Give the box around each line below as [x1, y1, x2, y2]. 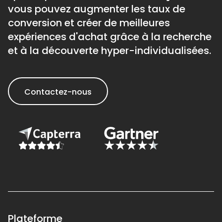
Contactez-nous [24, 86, 92, 98]
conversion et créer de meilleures [8, 16, 170, 30]
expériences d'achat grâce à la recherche [8, 30, 212, 44]
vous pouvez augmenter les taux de [8, 2, 185, 16]
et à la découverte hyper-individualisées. [8, 44, 211, 57]
